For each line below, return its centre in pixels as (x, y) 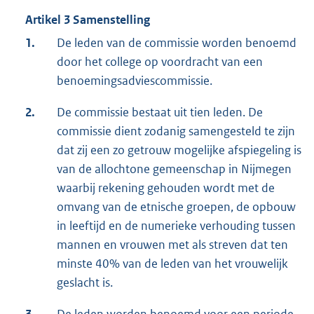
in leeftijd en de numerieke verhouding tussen (176, 226)
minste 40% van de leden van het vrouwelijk (172, 264)
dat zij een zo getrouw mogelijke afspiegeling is (179, 150)
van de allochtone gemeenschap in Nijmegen (174, 169)
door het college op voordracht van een (160, 62)
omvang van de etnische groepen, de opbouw (176, 207)
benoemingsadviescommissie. (135, 81)
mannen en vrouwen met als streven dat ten (172, 245)
